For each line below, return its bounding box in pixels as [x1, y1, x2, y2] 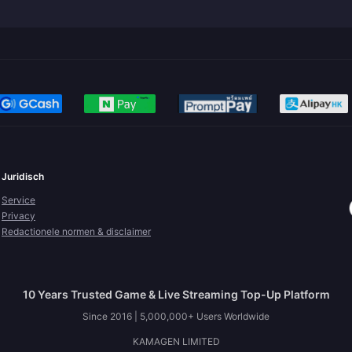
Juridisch [2, 170, 44, 182]
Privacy [2, 210, 35, 222]
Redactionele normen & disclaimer [2, 225, 151, 237]
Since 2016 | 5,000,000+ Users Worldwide [82, 310, 269, 322]
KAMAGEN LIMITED [132, 335, 220, 347]
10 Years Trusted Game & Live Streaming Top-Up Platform [22, 288, 330, 301]
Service [2, 194, 35, 206]
